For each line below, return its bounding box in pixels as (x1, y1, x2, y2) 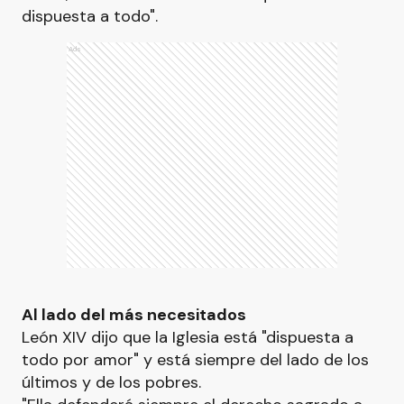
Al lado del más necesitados (22, 304, 246, 326)
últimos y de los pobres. (22, 372, 201, 393)
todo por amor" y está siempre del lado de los (22, 349, 369, 371)
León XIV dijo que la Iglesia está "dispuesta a (22, 326, 353, 348)
